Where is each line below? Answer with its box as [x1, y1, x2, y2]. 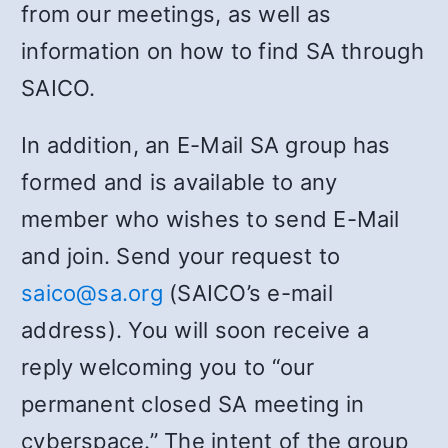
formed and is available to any [21, 168, 338, 195]
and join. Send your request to [21, 242, 341, 269]
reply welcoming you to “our [21, 353, 315, 380]
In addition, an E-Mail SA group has [21, 131, 391, 158]
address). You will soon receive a [21, 316, 369, 343]
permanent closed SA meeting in [21, 390, 365, 417]
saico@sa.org [21, 279, 163, 306]
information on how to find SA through [21, 37, 424, 64]
